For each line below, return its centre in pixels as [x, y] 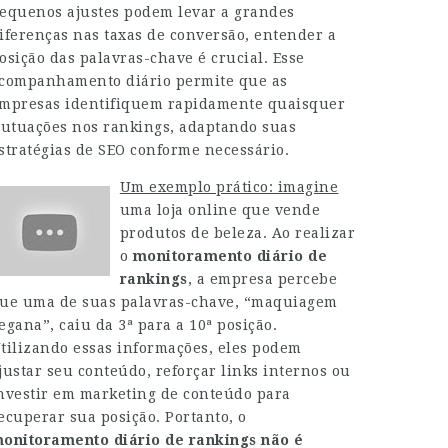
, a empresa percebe [262, 279]
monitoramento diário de [230, 256]
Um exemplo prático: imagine [229, 187]
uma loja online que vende [220, 210]
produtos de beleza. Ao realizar [237, 233]
